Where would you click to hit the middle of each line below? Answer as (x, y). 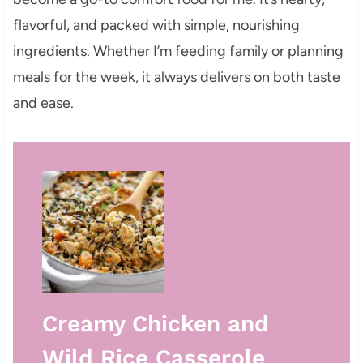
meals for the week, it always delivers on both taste (176, 77)
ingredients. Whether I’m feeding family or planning (178, 51)
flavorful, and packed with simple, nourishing (156, 26)
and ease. (43, 103)
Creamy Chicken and (155, 324)
